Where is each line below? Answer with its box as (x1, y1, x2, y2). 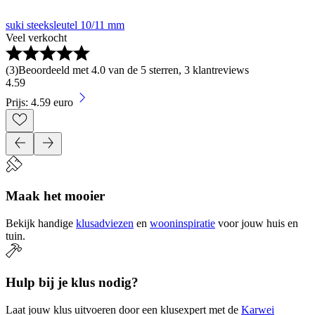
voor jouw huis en (218, 217, 298, 229)
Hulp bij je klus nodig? (6, 275, 139, 290)
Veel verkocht (6, 32, 67, 44)
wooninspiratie (150, 217, 215, 229)
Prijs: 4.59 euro (6, 96, 73, 109)
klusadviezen (76, 217, 134, 229)
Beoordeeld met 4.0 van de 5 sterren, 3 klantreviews (18, 64, 249, 77)
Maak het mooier (6, 188, 105, 203)
